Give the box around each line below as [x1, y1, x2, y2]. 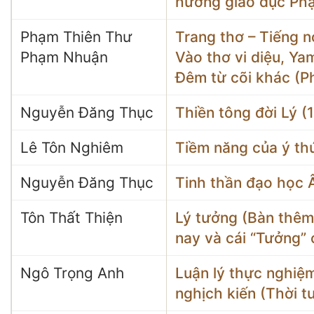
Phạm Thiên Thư [20, 28, 132, 46]
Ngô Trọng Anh [20, 264, 124, 282]
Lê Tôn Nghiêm [20, 139, 123, 156]
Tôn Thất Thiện [20, 209, 123, 226]
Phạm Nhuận [20, 48, 108, 66]
